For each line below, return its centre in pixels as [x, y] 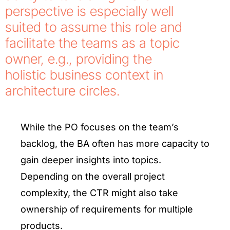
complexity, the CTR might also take [99, 193]
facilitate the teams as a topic [92, 43]
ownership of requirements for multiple [107, 209]
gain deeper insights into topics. [91, 160]
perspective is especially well [89, 11]
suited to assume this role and [94, 27]
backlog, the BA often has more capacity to [115, 143]
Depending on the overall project [93, 176]
